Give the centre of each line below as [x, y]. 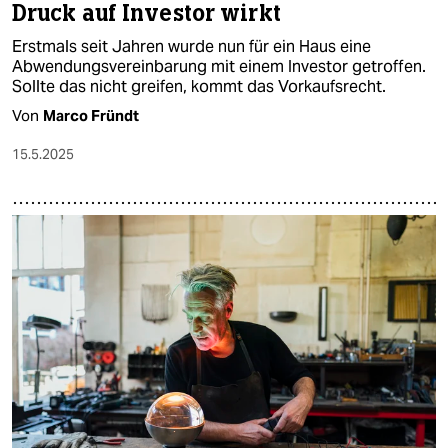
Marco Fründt [91, 116]
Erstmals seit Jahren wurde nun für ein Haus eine [191, 47]
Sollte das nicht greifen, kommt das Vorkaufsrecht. [199, 87]
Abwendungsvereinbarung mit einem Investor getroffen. [219, 67]
